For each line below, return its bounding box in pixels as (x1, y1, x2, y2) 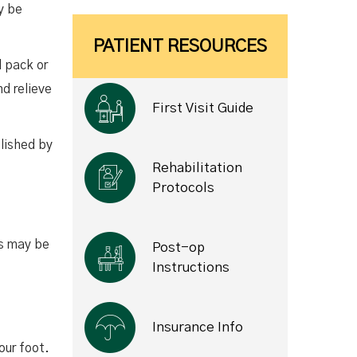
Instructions (152, 261, 229, 274)
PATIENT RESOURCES (93, 37, 267, 55)
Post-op (152, 241, 205, 254)
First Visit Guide (152, 101, 253, 115)
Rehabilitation (152, 161, 242, 175)
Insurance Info (152, 320, 243, 334)
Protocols (152, 181, 214, 194)
